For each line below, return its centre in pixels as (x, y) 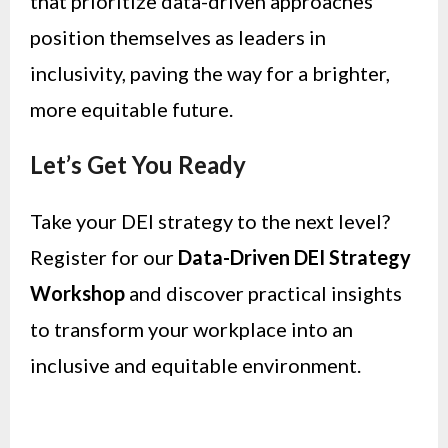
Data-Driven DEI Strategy (294, 256)
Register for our (104, 256)
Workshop (77, 292)
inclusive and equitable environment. (195, 364)
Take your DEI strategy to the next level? (210, 220)
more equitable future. (131, 109)
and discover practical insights (263, 292)
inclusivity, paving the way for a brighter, (210, 73)
